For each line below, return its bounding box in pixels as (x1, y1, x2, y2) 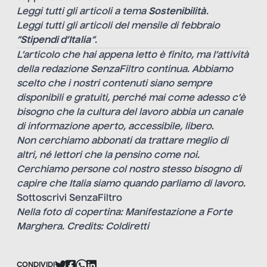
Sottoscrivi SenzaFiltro (17, 194, 122, 204)
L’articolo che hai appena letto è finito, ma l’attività (17, 51, 249, 61)
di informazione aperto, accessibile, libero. (17, 122, 214, 132)
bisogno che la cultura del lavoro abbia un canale (17, 108, 243, 118)
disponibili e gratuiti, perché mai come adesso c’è (17, 94, 246, 104)
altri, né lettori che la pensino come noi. (17, 151, 200, 161)
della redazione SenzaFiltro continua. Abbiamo (17, 65, 233, 75)
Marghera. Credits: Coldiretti (17, 222, 149, 232)
